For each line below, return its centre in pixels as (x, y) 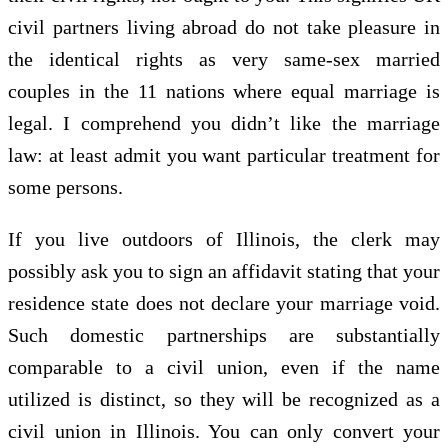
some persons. (65, 186)
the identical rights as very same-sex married (224, 58)
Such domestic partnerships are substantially (224, 334)
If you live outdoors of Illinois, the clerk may (224, 238)
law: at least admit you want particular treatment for (224, 154)
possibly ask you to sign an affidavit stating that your (224, 270)
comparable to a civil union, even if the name (224, 366)
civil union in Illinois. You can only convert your (224, 430)
